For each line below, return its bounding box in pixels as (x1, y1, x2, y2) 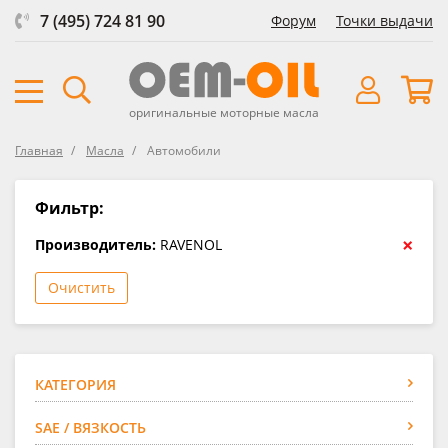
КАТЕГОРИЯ (35, 374, 116, 394)
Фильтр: (35, 196, 104, 219)
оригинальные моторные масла (129, 103, 319, 121)
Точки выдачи (336, 11, 433, 30)
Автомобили (147, 141, 221, 159)
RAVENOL (160, 234, 222, 254)
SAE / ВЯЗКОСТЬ (35, 417, 146, 437)
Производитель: (35, 234, 156, 254)
